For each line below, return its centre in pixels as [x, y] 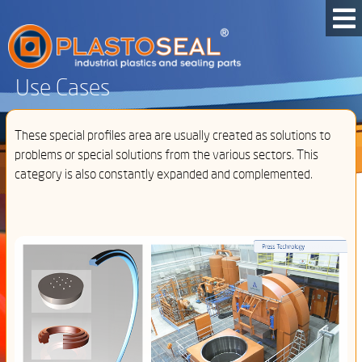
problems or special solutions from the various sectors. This [166, 155]
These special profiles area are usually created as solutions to [172, 135]
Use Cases [62, 88]
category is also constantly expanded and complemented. [163, 174]
